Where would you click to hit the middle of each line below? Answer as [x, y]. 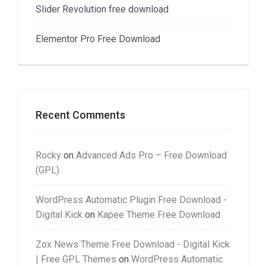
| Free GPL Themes [76, 259]
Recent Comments [80, 115]
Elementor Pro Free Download [98, 39]
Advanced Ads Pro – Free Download [151, 155]
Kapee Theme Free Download [159, 214]
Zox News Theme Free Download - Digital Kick [133, 244]
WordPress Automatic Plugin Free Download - [131, 199]
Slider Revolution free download [102, 9]
